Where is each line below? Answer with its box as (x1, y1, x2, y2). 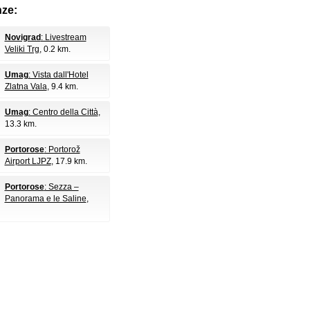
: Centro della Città (28, 107, 98, 117)
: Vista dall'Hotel (28, 70, 89, 80)
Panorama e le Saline (4, 194, 86, 203)
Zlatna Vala (4, 82, 47, 91)
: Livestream (40, 33, 86, 42)
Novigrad (4, 33, 41, 42)
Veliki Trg (4, 44, 39, 54)
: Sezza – (44, 182, 79, 192)
